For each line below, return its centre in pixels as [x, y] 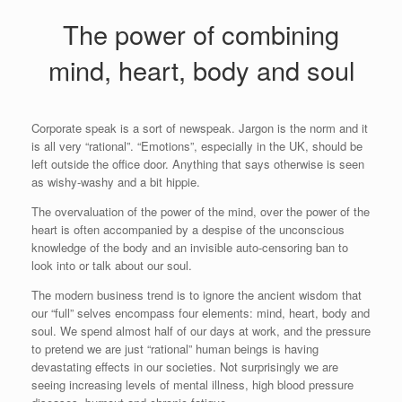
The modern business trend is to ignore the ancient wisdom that [197, 294]
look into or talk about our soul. [112, 265]
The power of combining [201, 33]
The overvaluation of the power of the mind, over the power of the [201, 211]
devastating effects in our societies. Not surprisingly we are [185, 366]
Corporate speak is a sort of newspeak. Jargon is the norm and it [200, 127]
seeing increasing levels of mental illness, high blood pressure [192, 384]
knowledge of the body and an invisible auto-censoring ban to [190, 247]
